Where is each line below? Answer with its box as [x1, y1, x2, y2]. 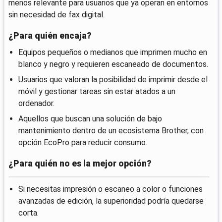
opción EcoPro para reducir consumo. [18, 137, 147, 147]
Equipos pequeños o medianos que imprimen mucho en [18, 47, 207, 57]
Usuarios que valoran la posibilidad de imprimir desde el [18, 74, 208, 84]
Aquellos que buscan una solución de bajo [18, 113, 162, 123]
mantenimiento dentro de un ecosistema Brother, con [18, 125, 204, 135]
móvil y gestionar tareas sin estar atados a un [18, 86, 175, 96]
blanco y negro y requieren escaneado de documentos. [18, 59, 208, 69]
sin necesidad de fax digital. [8, 9, 105, 19]
